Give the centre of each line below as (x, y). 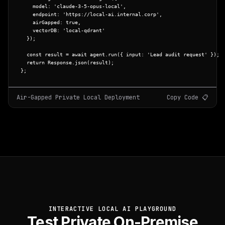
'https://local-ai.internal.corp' (111, 14)
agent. (97, 54)
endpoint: (42, 14)
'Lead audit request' (177, 54)
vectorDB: (42, 30)
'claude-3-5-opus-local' (88, 6)
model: (37, 6)
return (36, 62)
